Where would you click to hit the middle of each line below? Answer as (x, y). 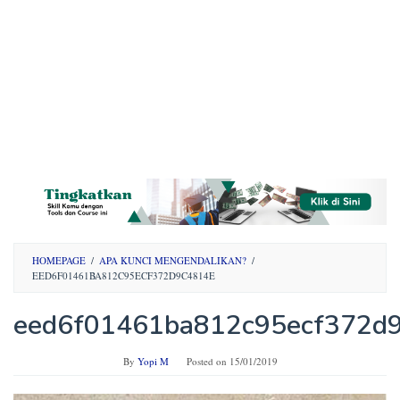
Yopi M (153, 361)
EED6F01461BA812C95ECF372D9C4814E (124, 275)
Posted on (208, 361)
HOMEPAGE (59, 260)
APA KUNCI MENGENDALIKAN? (173, 260)
